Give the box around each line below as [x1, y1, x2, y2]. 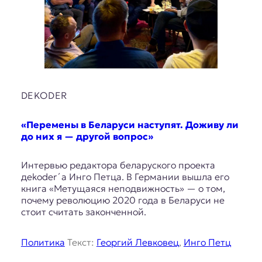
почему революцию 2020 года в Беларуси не [20, 194, 225, 206]
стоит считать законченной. [20, 205, 146, 218]
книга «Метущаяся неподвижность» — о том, [20, 182, 225, 194]
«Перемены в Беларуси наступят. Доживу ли [20, 118, 239, 130]
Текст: [64, 236, 96, 248]
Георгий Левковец [96, 236, 179, 248]
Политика [20, 236, 65, 248]
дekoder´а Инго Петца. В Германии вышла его [20, 170, 229, 182]
